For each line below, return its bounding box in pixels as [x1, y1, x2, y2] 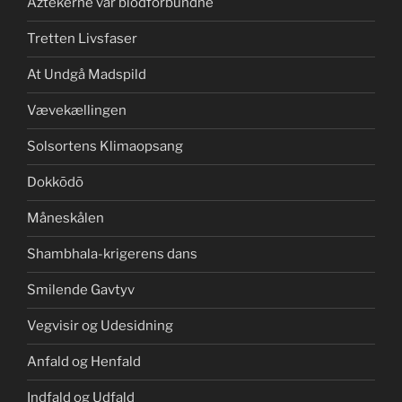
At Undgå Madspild [27, 66, 146, 83]
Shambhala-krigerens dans [27, 246, 197, 263]
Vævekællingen [27, 102, 127, 119]
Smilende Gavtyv [27, 282, 135, 299]
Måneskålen [27, 210, 104, 227]
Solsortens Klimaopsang [27, 138, 183, 155]
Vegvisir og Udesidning [27, 318, 173, 335]
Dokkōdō [27, 174, 83, 191]
